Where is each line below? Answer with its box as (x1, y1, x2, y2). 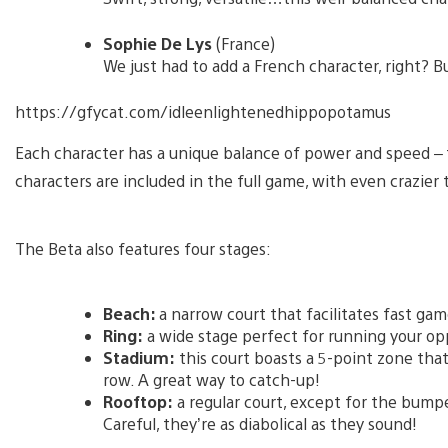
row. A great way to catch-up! (103, 368, 320, 390)
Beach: (103, 302, 159, 324)
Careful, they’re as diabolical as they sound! (103, 412, 417, 434)
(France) (212, 32, 275, 54)
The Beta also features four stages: (15, 237, 271, 259)
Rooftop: (103, 390, 173, 412)
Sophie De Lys (103, 32, 212, 54)
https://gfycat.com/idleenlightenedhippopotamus (15, 100, 391, 122)
